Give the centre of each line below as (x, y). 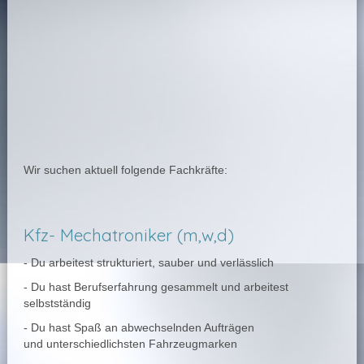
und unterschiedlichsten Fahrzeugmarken (132, 344)
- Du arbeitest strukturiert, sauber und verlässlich (148, 262)
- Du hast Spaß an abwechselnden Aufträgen (139, 327)
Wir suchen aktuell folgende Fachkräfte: (125, 170)
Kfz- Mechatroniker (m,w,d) (128, 235)
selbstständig (57, 303)
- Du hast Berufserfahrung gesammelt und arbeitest (156, 287)
